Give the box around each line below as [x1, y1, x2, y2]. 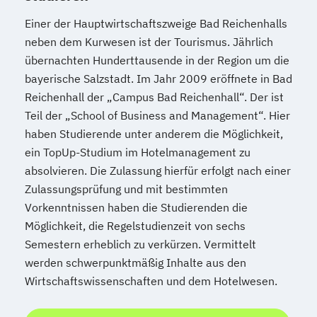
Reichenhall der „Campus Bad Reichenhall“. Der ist [25, 89, 284, 104]
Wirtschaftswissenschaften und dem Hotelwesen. [25, 273, 277, 288]
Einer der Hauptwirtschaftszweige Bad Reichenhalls [25, 16, 287, 30]
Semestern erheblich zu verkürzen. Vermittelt [25, 236, 256, 251]
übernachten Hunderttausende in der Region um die [25, 52, 289, 67]
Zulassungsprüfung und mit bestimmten [25, 181, 228, 196]
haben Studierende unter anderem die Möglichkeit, [25, 126, 283, 141]
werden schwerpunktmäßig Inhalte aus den [25, 255, 246, 270]
